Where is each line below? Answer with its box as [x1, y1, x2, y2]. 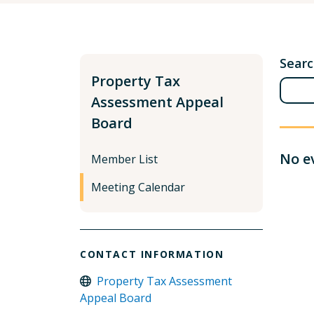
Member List [91, 151, 158, 167]
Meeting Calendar [91, 179, 185, 195]
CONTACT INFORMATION [80, 247, 224, 261]
